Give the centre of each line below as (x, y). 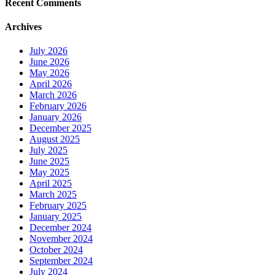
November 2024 (61, 239)
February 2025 (58, 206)
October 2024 (56, 250)
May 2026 (49, 73)
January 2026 (56, 117)
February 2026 (58, 106)
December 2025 (60, 128)
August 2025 (55, 139)
